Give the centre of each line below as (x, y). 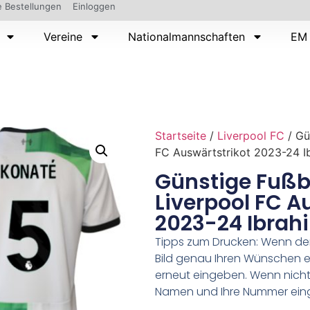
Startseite (181, 135)
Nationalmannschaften (187, 37)
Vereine (63, 37)
